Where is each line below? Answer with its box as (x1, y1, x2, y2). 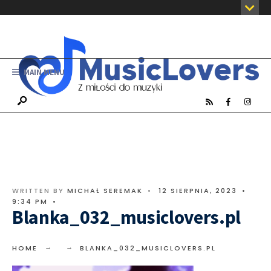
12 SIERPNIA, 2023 (158, 185, 237, 195)
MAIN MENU (22, 67, 65, 77)
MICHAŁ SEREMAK (67, 185, 143, 195)
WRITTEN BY (12, 185, 67, 195)
